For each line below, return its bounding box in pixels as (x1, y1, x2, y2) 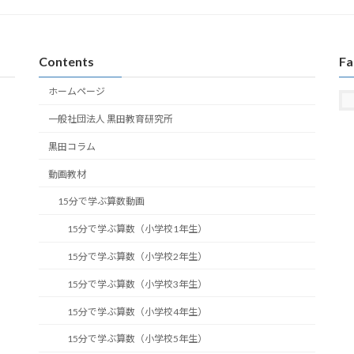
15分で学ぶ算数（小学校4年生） (67, 305, 207, 318)
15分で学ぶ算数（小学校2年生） (67, 250, 207, 263)
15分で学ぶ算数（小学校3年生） (67, 277, 207, 290)
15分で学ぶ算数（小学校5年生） (67, 333, 207, 345)
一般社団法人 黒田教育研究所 (48, 113, 173, 126)
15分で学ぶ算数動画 (58, 195, 145, 208)
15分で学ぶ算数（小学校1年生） (67, 223, 207, 235)
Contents (39, 53, 94, 69)
